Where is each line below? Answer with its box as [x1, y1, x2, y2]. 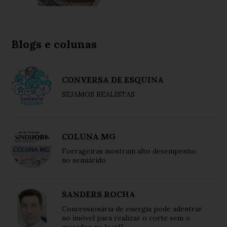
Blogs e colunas [11, 37, 97, 52]
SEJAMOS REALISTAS [62, 90, 135, 99]
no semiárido [62, 156, 106, 165]
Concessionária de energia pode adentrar [62, 204, 203, 214]
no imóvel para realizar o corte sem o [62, 213, 191, 223]
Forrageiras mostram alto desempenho [62, 146, 197, 156]
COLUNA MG [62, 131, 116, 142]
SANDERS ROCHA [62, 189, 136, 200]
